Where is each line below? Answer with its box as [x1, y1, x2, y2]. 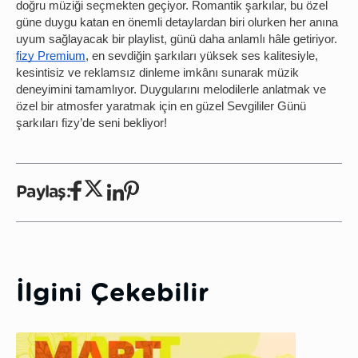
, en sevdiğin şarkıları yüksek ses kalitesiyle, [86, 50, 318, 63]
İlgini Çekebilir [16, 280, 209, 307]
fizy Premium [16, 50, 86, 63]
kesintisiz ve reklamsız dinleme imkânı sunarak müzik [16, 66, 299, 80]
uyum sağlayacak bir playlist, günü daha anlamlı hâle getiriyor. [16, 33, 337, 46]
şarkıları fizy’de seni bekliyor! [16, 117, 167, 130]
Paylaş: [16, 184, 70, 201]
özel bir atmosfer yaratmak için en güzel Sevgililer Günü [16, 100, 306, 113]
